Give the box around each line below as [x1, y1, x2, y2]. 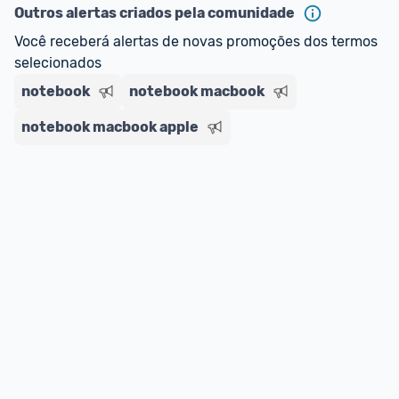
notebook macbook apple [21, 118, 199, 135]
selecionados [14, 54, 102, 71]
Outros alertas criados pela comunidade [14, 4, 295, 21]
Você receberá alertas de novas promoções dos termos [14, 33, 378, 50]
